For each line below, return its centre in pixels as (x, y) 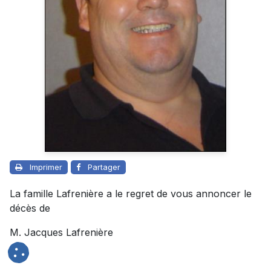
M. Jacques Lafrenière (61, 233)
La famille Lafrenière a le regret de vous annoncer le (131, 194)
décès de (30, 208)
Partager (104, 167)
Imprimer (46, 167)
